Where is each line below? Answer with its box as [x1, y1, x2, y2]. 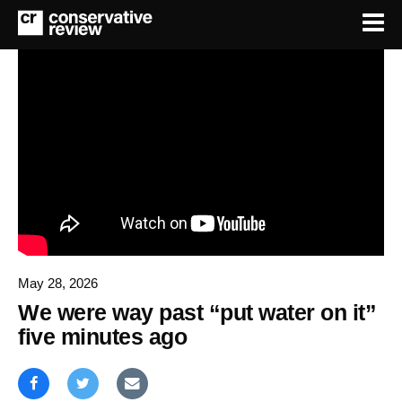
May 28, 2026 [18, 275, 98, 291]
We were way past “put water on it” [18, 299, 376, 325]
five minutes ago [18, 323, 187, 349]
